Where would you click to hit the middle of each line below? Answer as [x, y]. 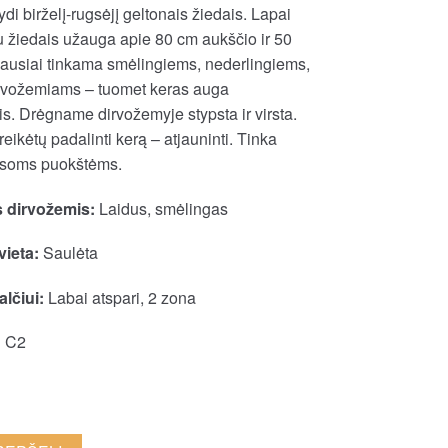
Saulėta [68, 253]
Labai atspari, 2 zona [119, 297]
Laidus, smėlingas [161, 208]
